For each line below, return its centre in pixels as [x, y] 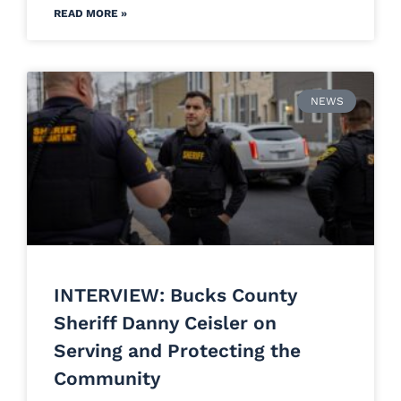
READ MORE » [90, 13]
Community [107, 378]
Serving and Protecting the [177, 350]
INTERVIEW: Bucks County [175, 294]
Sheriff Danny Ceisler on [165, 322]
